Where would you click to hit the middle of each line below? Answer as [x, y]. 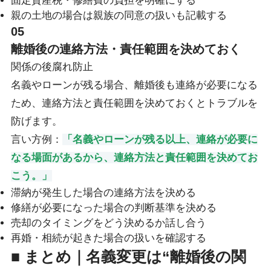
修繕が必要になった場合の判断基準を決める [113, 208]
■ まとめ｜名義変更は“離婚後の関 [128, 257]
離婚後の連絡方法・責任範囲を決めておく [126, 49]
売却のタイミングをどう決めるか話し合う [108, 223]
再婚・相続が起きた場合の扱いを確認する [108, 238]
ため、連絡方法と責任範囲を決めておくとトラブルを [134, 103]
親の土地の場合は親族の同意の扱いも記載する [119, 16]
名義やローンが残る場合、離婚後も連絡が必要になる [134, 85]
